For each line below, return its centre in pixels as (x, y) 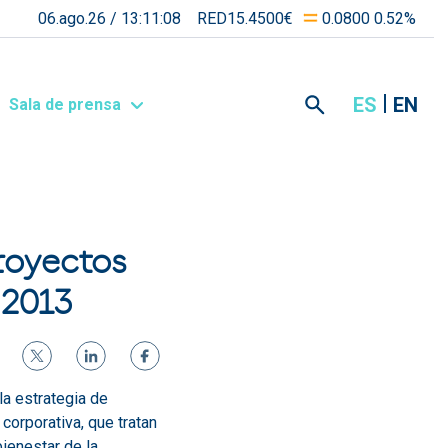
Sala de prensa (66, 105)
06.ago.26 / (79, 18)
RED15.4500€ (244, 18)
